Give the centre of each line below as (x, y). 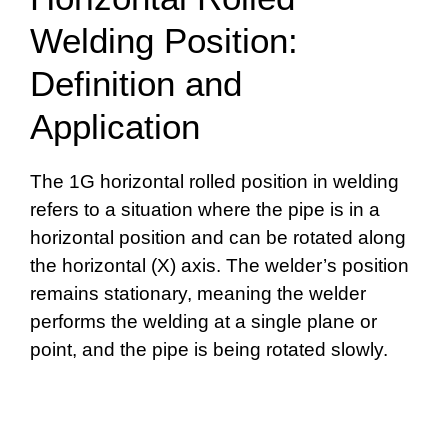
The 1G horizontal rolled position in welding (214, 181)
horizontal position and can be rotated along (218, 237)
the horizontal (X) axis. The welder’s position (219, 265)
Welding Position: (164, 40)
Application (115, 126)
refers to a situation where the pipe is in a (205, 209)
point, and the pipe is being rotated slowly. (209, 349)
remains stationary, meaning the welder (198, 293)
